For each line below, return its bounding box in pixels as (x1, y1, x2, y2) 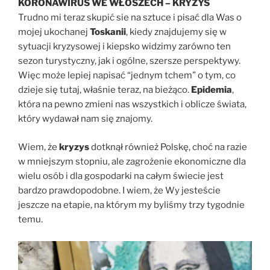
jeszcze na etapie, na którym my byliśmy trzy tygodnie (18, 199, 245, 210)
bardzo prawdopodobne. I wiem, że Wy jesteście (18, 184, 221, 196)
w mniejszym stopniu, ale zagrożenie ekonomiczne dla (18, 155, 246, 167)
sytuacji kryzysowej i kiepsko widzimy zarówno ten (18, 41, 231, 52)
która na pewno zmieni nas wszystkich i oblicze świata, (18, 99, 246, 110)
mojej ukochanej (18, 27, 90, 38)
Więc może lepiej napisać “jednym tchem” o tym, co (18, 70, 236, 81)
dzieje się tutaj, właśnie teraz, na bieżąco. (18, 84, 191, 96)
